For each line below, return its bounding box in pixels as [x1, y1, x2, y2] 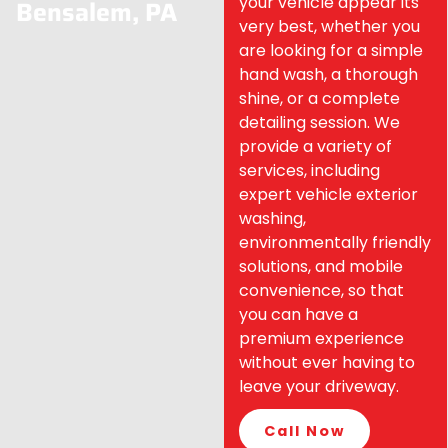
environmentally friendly [239, 231, 431, 254]
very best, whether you [239, 15, 420, 38]
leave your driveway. [239, 375, 399, 398]
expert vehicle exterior [239, 183, 418, 206]
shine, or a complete [239, 87, 400, 110]
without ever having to [239, 351, 415, 374]
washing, [239, 207, 306, 230]
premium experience [239, 327, 404, 350]
